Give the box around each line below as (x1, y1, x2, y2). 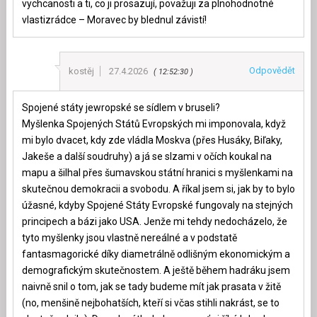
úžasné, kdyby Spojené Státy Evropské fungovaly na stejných (21, 199, 293, 211)
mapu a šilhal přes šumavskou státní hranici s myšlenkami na (21, 166, 293, 178)
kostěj (69, 65, 95, 76)
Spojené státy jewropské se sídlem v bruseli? (21, 101, 220, 113)
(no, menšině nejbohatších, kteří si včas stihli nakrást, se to (21, 296, 279, 309)
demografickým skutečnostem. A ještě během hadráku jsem (21, 264, 290, 276)
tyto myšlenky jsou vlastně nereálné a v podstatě (21, 231, 237, 243)
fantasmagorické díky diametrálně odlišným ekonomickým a (21, 248, 290, 260)
